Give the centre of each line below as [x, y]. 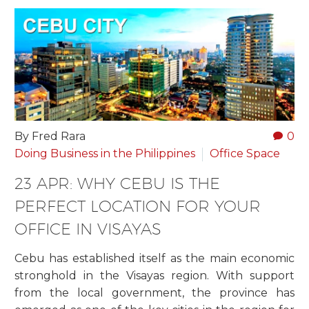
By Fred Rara [50, 137]
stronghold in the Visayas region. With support [154, 275]
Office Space [245, 154]
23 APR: [46, 183]
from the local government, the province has [154, 292]
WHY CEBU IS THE [149, 183]
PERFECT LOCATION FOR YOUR [138, 206]
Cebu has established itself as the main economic [154, 258]
